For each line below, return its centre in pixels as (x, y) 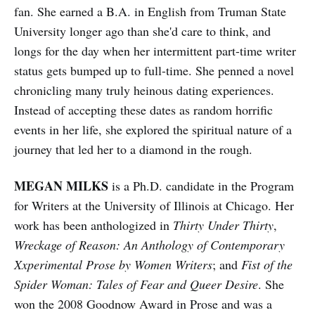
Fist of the (267, 264)
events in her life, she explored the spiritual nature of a (153, 129)
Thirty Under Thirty (223, 225)
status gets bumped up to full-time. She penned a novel (154, 70)
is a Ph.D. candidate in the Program (201, 185)
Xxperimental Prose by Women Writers (113, 264)
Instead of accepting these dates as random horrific (143, 109)
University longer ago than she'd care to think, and (142, 31)
